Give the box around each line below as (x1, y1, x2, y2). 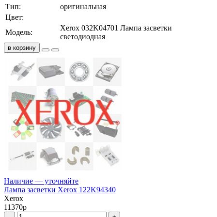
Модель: (5, 28, 32, 36)
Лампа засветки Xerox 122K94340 (4, 185, 116, 194)
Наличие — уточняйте (4, 176, 78, 185)
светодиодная (60, 32, 105, 41)
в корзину (8, 44, 36, 51)
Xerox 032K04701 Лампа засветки (60, 23, 172, 32)
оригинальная (60, 2, 106, 11)
